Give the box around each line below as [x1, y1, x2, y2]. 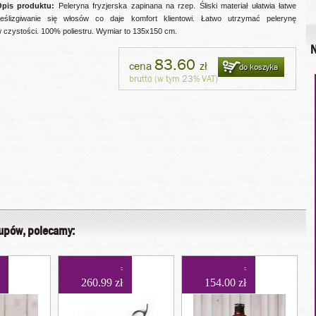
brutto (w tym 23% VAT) [129, 73, 218, 85]
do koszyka [239, 61, 278, 73]
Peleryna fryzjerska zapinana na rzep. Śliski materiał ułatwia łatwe [54, 1, 297, 10]
